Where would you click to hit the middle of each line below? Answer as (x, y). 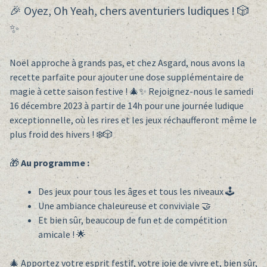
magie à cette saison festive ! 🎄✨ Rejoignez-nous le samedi (131, 91)
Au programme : (55, 163)
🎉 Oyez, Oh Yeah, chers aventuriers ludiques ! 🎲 (129, 11)
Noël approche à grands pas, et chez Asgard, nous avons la (127, 63)
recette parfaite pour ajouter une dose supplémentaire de (126, 77)
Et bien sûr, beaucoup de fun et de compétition (132, 220)
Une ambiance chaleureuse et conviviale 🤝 (124, 206)
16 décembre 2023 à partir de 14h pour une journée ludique (126, 106)
